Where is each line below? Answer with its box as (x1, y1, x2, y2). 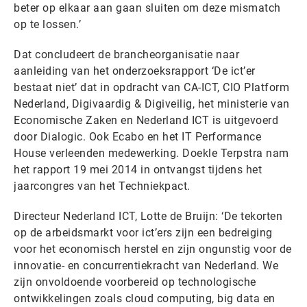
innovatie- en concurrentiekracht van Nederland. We (14, 259, 278, 272)
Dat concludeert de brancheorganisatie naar (14, 48, 239, 61)
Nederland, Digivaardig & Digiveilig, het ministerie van (14, 97, 290, 110)
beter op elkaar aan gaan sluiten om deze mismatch (14, 1, 281, 14)
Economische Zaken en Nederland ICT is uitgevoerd (14, 114, 278, 127)
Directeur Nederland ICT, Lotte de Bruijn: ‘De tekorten (14, 210, 282, 223)
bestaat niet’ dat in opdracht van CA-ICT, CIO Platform (14, 81, 289, 94)
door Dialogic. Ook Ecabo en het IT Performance (14, 130, 261, 143)
